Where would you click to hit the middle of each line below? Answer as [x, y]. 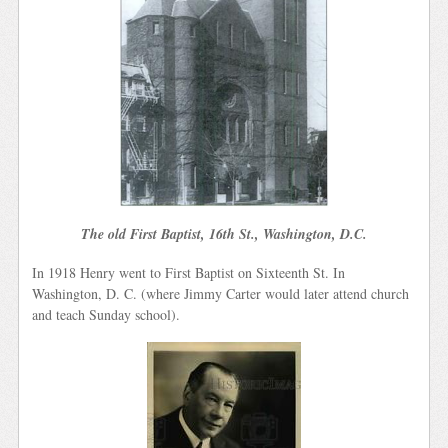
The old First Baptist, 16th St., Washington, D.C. [224, 234]
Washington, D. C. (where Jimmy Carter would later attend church [221, 294]
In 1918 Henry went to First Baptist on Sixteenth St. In [189, 273]
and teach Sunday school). [106, 315]
